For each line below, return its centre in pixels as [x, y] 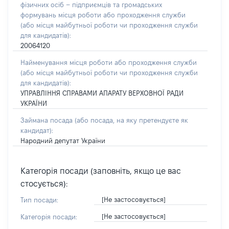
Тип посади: [39, 200]
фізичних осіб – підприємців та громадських [91, 5]
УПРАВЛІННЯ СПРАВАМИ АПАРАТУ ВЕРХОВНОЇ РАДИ [102, 93]
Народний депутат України [63, 141]
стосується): [44, 184]
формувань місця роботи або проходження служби [103, 15]
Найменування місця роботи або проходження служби [109, 62]
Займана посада [48, 120]
